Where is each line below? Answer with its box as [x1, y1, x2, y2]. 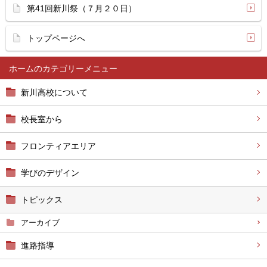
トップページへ [27, 33, 85, 43]
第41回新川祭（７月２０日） [27, 4, 136, 13]
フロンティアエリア [21, 141, 96, 151]
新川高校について [21, 88, 88, 97]
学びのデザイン [21, 168, 79, 178]
